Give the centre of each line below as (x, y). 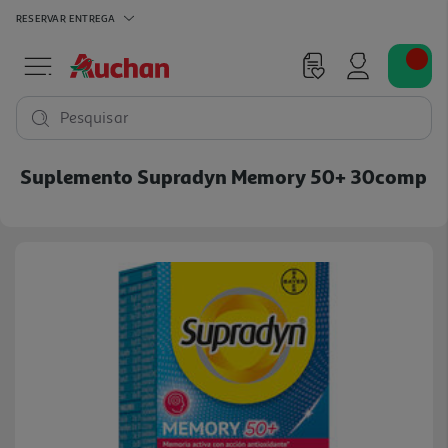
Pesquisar (94, 118)
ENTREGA (92, 17)
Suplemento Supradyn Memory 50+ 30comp (223, 176)
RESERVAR (41, 17)
